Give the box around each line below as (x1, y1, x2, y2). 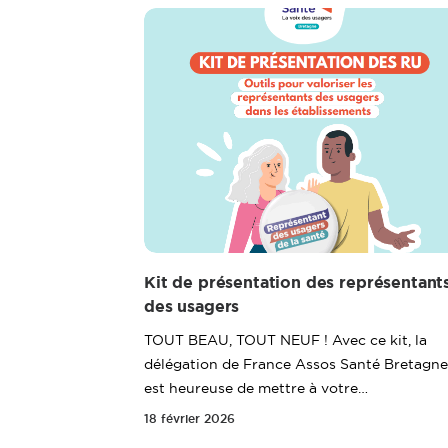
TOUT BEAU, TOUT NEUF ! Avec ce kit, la (144, 331, 427, 348)
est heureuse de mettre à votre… (144, 379, 368, 396)
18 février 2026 (144, 410, 235, 427)
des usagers (144, 295, 240, 317)
